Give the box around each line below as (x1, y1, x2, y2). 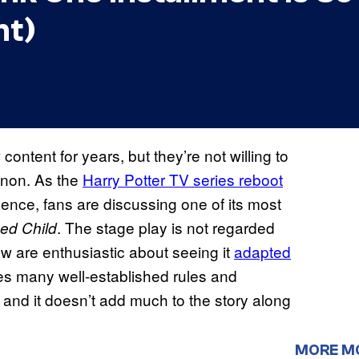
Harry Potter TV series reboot (83, 168, 283, 191)
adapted (234, 240, 291, 263)
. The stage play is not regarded (57, 216, 275, 239)
